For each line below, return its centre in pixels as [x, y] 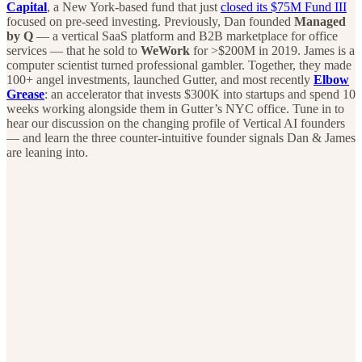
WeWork [165, 50]
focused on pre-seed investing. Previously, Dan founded [150, 21]
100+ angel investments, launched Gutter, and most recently [160, 79]
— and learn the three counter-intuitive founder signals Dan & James [181, 137]
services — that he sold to [74, 50]
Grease [25, 94]
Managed [320, 21]
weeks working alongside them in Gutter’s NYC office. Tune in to [175, 108]
